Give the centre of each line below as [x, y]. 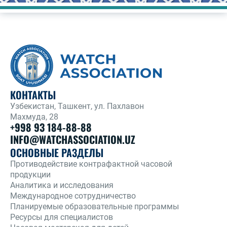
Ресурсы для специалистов [62, 217]
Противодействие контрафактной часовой [91, 164]
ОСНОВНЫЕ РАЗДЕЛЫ [57, 153]
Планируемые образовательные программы [94, 207]
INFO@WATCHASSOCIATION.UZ [73, 140]
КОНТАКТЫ [33, 95]
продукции [30, 175]
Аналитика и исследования [62, 185]
